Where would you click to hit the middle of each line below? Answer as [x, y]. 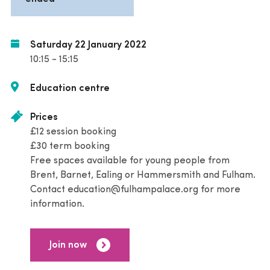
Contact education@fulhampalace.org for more [135, 190]
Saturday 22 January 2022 [88, 45]
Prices [44, 118]
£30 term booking [70, 146]
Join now [68, 245]
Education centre [70, 89]
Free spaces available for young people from [130, 161]
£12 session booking [73, 132]
